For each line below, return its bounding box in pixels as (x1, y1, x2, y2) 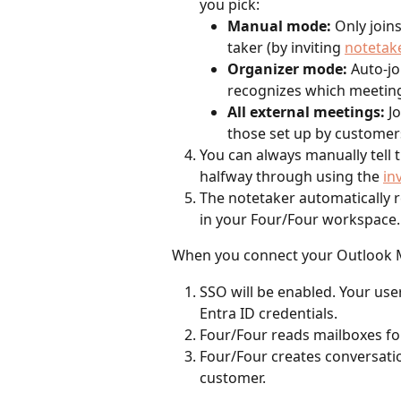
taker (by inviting (227, 38, 345, 58)
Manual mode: (227, 16, 331, 37)
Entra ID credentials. (200, 303, 337, 323)
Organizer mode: (227, 59, 347, 80)
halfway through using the (200, 166, 383, 187)
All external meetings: (227, 102, 385, 123)
